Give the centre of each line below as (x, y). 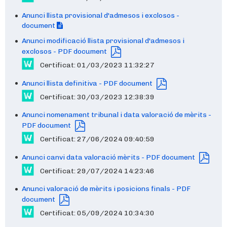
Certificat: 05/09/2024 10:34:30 (96, 213)
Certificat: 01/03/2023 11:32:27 (96, 65)
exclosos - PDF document (65, 52)
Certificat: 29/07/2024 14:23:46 (96, 171)
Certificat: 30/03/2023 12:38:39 (96, 97)
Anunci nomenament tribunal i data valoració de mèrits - (117, 115)
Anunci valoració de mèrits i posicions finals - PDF (106, 189)
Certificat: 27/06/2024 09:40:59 (96, 139)
